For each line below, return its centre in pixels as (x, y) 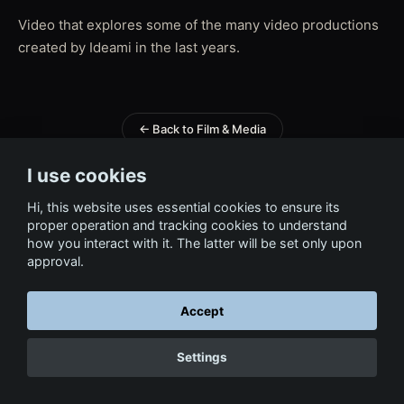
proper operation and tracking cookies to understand (187, 225)
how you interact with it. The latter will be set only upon (194, 243)
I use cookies (87, 176)
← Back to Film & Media (202, 129)
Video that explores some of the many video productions (198, 24)
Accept (202, 311)
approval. (55, 261)
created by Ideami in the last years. (129, 47)
